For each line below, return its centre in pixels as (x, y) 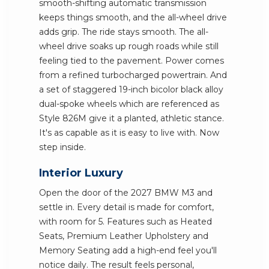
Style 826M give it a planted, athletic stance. (131, 118)
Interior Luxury (81, 173)
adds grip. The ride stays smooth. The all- (124, 32)
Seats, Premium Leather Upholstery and (124, 236)
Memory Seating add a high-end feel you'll (128, 250)
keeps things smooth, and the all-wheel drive (133, 17)
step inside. (62, 147)
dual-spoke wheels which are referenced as (129, 104)
